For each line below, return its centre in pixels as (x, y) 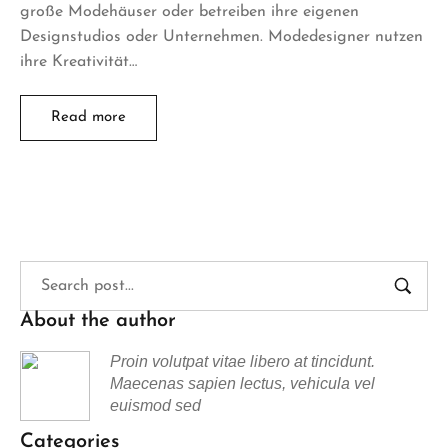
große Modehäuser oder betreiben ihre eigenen (189, 11)
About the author (98, 320)
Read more (88, 117)
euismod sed (155, 405)
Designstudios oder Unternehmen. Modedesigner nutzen (221, 36)
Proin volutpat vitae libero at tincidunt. (242, 361)
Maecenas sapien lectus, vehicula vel (242, 383)
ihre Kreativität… (78, 61)
